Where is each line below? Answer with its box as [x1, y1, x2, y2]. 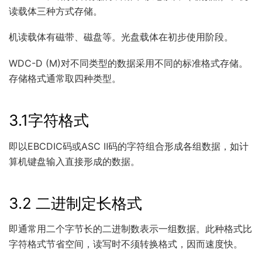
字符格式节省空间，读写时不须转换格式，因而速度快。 [9, 238, 243, 250]
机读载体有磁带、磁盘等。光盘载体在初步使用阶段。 [9, 31, 233, 43]
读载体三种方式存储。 [9, 5, 102, 17]
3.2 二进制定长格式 [9, 194, 142, 212]
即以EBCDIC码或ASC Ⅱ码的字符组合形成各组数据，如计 [9, 140, 249, 152]
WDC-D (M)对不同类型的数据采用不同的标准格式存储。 [9, 57, 248, 69]
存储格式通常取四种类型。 [9, 72, 121, 84]
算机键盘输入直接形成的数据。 [9, 155, 140, 167]
